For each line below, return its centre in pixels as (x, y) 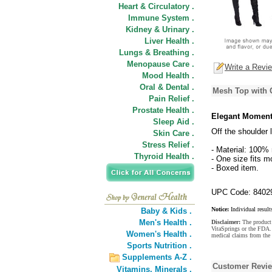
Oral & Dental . (167, 87)
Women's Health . (159, 234)
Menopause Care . (161, 64)
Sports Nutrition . (159, 246)
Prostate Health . (163, 110)
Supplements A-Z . (157, 257)
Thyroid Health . (164, 156)
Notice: (220, 209)
